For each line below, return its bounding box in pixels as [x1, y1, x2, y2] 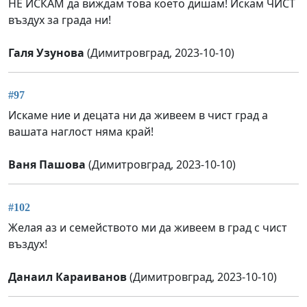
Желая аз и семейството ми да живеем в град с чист [8, 219, 287, 235]
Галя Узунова [8, 45, 84, 60]
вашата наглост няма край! [8, 124, 153, 140]
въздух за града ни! [8, 12, 111, 27]
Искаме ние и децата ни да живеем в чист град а [8, 108, 268, 123]
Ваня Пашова [8, 157, 86, 173]
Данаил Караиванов [8, 269, 127, 284]
